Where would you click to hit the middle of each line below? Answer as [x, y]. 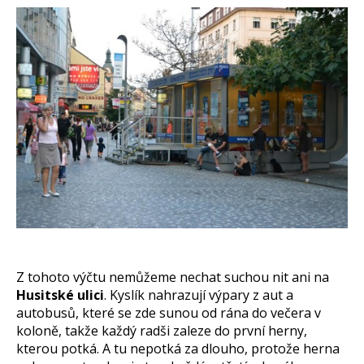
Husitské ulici [60, 295]
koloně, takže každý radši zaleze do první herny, [162, 330]
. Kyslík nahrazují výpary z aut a [199, 295]
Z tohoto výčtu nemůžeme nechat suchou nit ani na [173, 277]
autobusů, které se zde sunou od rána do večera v [169, 312]
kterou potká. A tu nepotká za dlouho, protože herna [178, 348]
